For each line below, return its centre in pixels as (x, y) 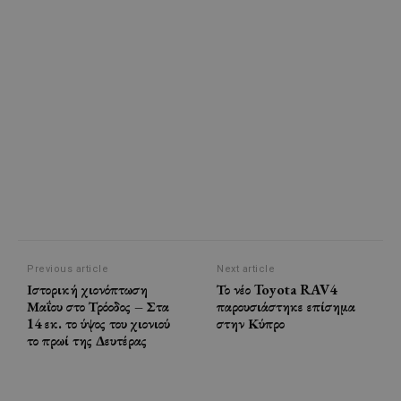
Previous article (68, 269)
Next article (246, 269)
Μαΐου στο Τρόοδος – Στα (98, 306)
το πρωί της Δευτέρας (87, 340)
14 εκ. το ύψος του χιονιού (98, 323)
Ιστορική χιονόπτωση (87, 289)
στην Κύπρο (251, 323)
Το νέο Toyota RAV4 (277, 289)
